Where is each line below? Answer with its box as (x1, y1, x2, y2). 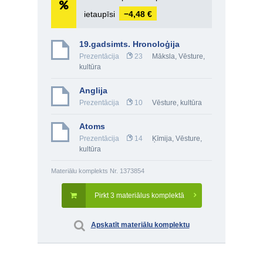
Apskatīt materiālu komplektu (90, 221, 190, 229)
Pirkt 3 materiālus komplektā (94, 191, 184, 200)
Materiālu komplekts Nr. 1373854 (51, 167, 144, 174)
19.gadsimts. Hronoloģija (79, 39, 180, 49)
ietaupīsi (84, 9, 117, 19)
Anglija (79, 86, 107, 95)
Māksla (152, 52, 175, 60)
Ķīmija (152, 134, 172, 143)
